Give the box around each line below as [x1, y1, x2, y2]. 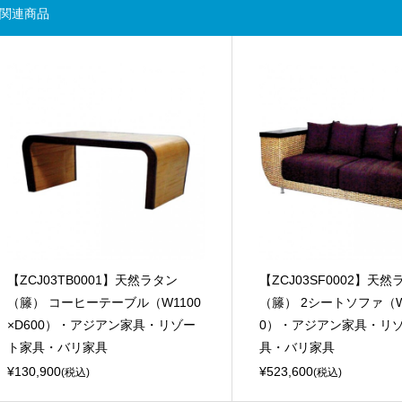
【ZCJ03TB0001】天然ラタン [6, 272, 178, 287]
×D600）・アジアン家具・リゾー [6, 317, 196, 332]
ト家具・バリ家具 [6, 339, 108, 354]
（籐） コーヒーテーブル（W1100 [6, 294, 201, 310]
